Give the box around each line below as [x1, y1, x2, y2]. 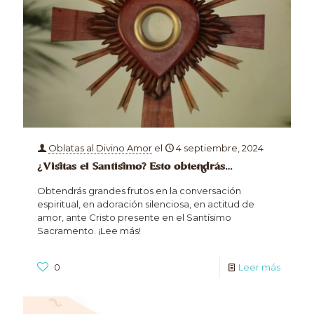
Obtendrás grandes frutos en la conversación [37, 185, 241, 197]
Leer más [238, 261, 280, 273]
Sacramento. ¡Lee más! [37, 225, 141, 237]
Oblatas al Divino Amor [48, 142, 152, 154]
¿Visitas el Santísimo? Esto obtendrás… [37, 160, 233, 175]
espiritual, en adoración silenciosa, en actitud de [37, 198, 254, 210]
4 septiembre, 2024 [176, 142, 264, 154]
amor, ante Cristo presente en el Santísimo [37, 212, 231, 224]
